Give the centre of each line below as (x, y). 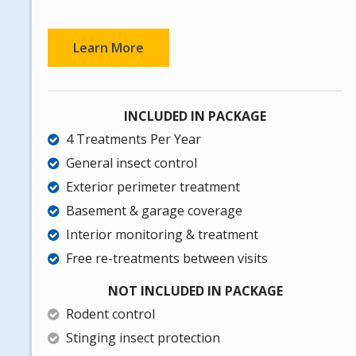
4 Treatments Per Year (133, 139)
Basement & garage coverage (154, 211)
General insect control (132, 163)
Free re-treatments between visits (167, 259)
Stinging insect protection (143, 338)
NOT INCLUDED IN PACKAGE (195, 291)
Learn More (108, 48)
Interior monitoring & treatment (162, 235)
